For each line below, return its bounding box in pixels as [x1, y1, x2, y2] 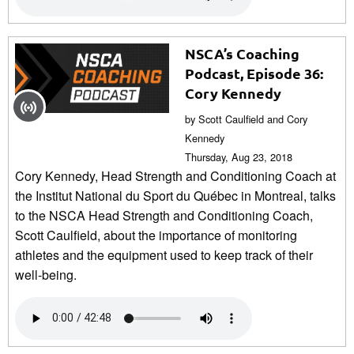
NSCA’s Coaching [185, 43, 299, 62]
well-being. [15, 265, 77, 284]
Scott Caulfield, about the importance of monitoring [15, 225, 297, 244]
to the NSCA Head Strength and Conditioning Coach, [15, 205, 313, 224]
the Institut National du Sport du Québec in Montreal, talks [15, 186, 336, 205]
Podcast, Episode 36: [185, 63, 323, 82]
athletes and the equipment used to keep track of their [15, 245, 313, 264]
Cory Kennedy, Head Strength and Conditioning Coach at [15, 166, 336, 185]
